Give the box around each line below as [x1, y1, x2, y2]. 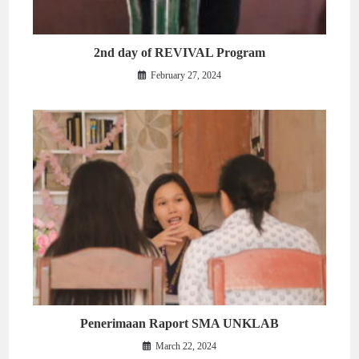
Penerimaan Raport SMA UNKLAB [80, 316, 279, 330]
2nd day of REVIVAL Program [94, 45, 265, 59]
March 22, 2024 [155, 340, 216, 352]
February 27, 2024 [151, 69, 221, 81]
